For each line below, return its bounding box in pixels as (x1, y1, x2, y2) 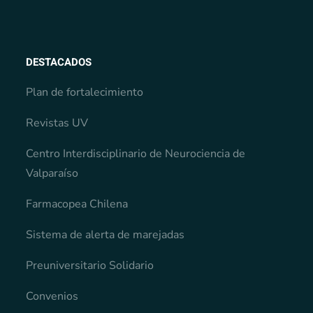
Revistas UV (26, 115, 89, 131)
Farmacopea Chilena (26, 196, 129, 212)
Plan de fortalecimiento (26, 85, 144, 101)
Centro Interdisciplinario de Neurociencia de (26, 146, 246, 162)
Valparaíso (26, 166, 79, 182)
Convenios (26, 289, 79, 305)
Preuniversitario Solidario (26, 258, 154, 274)
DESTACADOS (26, 54, 92, 71)
